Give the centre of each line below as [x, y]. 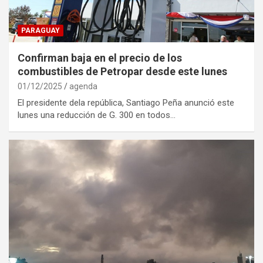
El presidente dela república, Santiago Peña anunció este [126, 102]
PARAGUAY [41, 30]
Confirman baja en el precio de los [100, 58]
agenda [83, 86]
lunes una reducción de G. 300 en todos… [97, 115]
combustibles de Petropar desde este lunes [122, 71]
